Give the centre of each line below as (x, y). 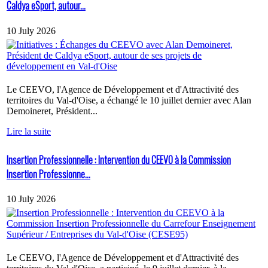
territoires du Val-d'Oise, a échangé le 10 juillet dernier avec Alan (129, 100)
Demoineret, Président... (52, 111)
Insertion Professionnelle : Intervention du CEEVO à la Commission (119, 159)
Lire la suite (29, 131)
